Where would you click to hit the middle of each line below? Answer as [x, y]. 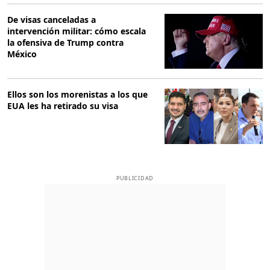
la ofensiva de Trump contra [65, 42]
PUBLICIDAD [135, 178]
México [22, 54]
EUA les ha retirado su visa [63, 106]
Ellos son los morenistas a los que [77, 95]
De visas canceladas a [52, 19]
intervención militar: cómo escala [77, 31]
